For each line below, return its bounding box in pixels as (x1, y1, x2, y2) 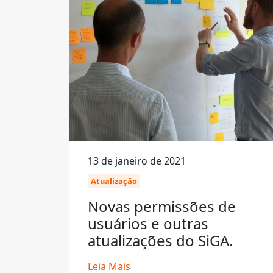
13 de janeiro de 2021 (88, 154, 186, 168)
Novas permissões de (88, 196, 236, 216)
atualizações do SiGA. (88, 230, 233, 250)
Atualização (91, 175, 137, 186)
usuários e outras (88, 213, 208, 233)
